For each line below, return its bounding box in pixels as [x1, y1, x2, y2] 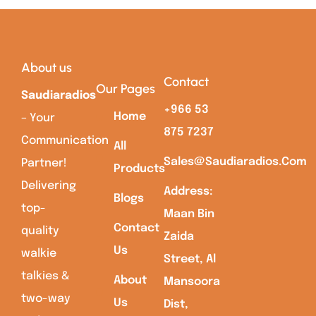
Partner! [21, 157, 67, 169]
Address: [163, 185, 212, 197]
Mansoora [163, 275, 220, 288]
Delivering [21, 179, 76, 192]
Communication [21, 134, 109, 147]
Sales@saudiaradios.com [163, 155, 307, 168]
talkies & [21, 269, 69, 282]
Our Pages [95, 80, 155, 97]
